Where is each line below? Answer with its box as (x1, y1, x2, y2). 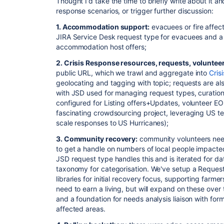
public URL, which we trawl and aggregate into (56, 68, 209, 77)
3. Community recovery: (56, 134, 138, 143)
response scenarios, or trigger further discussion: (56, 6, 213, 15)
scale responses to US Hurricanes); (56, 118, 169, 127)
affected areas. (56, 204, 105, 213)
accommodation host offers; (56, 42, 146, 51)
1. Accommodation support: (56, 22, 149, 31)
